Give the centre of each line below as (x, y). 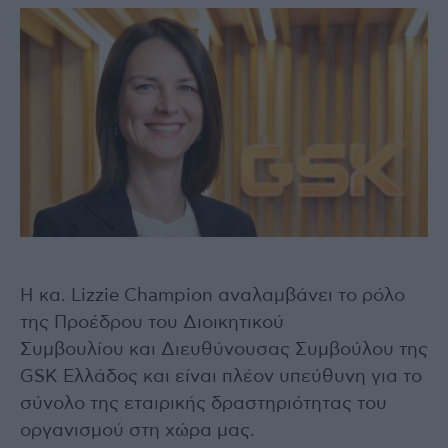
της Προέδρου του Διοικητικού (152, 323)
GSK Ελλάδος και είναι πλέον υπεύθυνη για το (221, 377)
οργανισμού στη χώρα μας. (137, 431)
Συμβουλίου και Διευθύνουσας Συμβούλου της (224, 350)
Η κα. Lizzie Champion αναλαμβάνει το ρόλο (212, 296)
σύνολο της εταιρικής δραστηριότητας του (203, 404)
